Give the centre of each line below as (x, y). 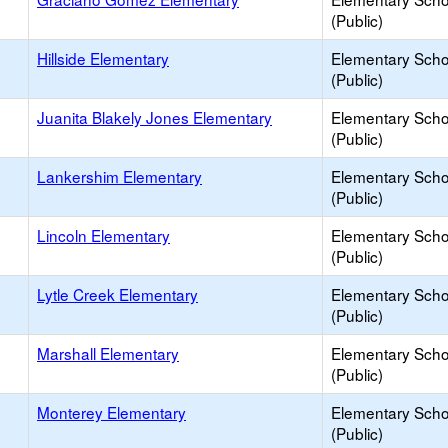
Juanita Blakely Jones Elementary (154, 117)
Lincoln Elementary (103, 235)
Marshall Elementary (108, 353)
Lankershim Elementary (119, 176)
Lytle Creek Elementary (117, 294)
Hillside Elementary (103, 58)
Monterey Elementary (111, 412)
